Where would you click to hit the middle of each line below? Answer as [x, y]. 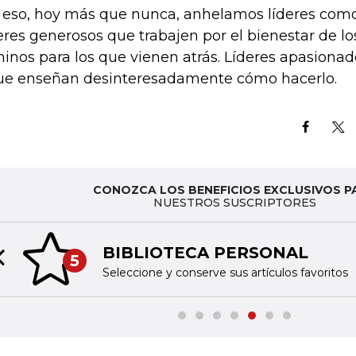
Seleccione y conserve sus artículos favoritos [225, 272]
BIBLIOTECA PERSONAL [205, 252]
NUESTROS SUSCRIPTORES [234, 203]
